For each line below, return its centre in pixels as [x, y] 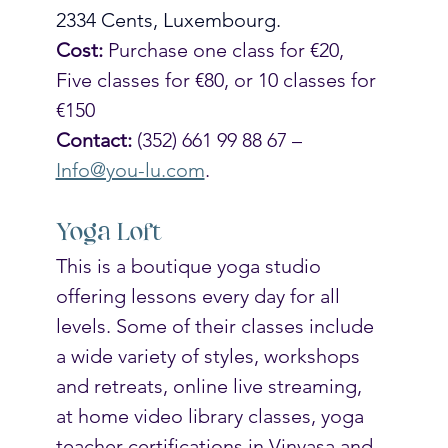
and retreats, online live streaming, [211, 385]
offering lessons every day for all [200, 295]
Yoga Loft [108, 232]
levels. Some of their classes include [217, 325]
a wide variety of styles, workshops [210, 355]
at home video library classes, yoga [212, 415]
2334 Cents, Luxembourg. [170, 19]
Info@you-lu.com [130, 169]
